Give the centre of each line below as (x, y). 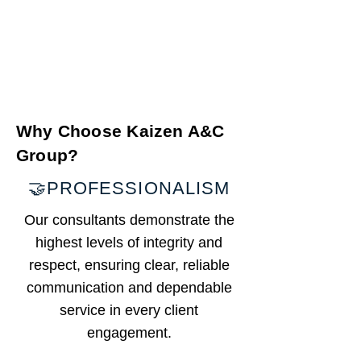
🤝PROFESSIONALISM (129, 188)
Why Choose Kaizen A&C (120, 131)
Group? (48, 155)
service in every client (129, 310)
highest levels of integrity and (129, 243)
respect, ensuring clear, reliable (129, 265)
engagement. (129, 333)
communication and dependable (129, 288)
